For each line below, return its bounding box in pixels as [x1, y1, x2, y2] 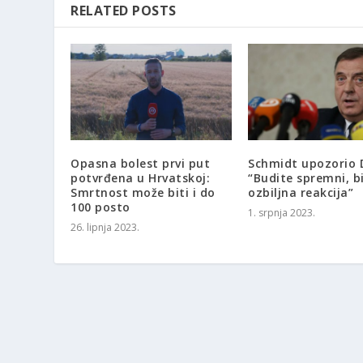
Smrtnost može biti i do [70, 185, 216, 201]
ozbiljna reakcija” [248, 185, 353, 201]
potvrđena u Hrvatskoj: [70, 170, 211, 186]
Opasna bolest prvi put [70, 156, 211, 172]
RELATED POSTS [70, 2, 177, 20]
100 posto [70, 199, 130, 216]
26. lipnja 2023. [70, 220, 140, 235]
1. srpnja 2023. [248, 206, 315, 220]
